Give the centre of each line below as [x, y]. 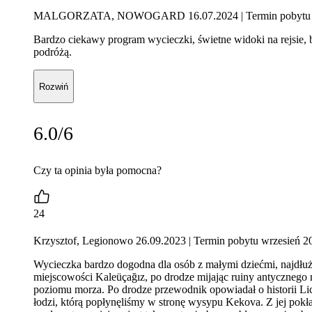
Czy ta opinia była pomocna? [97, 170]
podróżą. [53, 52]
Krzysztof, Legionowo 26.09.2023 [110, 241]
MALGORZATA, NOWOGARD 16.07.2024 [136, 16]
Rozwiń [54, 86]
